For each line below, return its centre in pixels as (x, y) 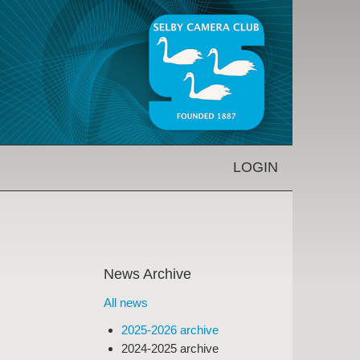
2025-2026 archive (170, 329)
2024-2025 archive (170, 348)
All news (125, 302)
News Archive (147, 274)
